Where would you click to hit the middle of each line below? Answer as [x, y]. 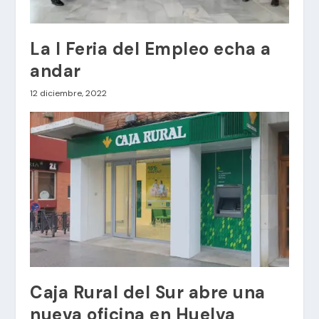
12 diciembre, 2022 [69, 94]
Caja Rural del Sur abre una [148, 293]
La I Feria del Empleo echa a [151, 49]
